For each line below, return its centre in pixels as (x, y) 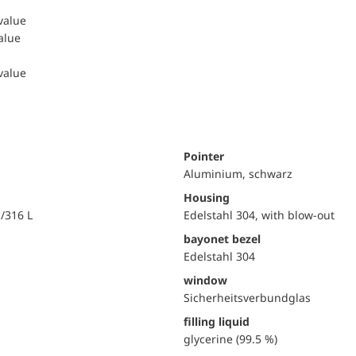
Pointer (204, 156)
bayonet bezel (222, 239)
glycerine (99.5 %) (230, 339)
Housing (207, 197)
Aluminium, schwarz (238, 174)
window (205, 280)
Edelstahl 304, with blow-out (259, 215)
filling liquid (217, 321)
